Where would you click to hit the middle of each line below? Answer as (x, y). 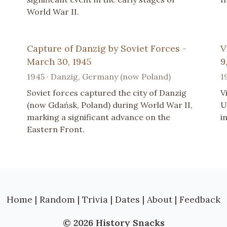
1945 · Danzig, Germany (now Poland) (99, 76)
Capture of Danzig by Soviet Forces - (107, 48)
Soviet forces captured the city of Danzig (107, 92)
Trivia (95, 199)
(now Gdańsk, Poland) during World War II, (110, 105)
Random (57, 199)
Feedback (200, 199)
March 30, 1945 (60, 61)
